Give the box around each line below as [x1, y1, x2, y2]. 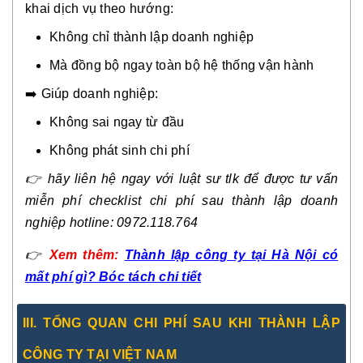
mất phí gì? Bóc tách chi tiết [25, 270, 202, 284]
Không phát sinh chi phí [49, 143, 190, 157]
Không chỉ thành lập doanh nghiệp [49, 30, 254, 44]
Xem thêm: [49, 248, 125, 262]
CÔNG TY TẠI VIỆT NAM [23, 348, 177, 361]
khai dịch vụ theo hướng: [25, 2, 173, 15]
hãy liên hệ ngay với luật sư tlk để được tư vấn [48, 172, 339, 186]
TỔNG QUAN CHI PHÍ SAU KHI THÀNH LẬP [36, 316, 340, 330]
